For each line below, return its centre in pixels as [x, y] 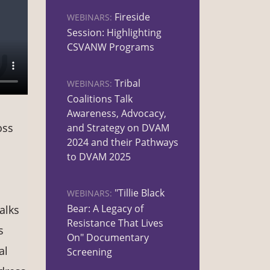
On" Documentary [108, 238]
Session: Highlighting [114, 33]
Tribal [127, 83]
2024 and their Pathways [123, 143]
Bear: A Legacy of [105, 209]
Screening [89, 252]
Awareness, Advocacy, [117, 114]
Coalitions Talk [100, 99]
